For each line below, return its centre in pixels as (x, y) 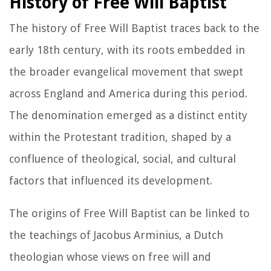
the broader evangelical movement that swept (126, 71)
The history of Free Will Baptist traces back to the (134, 28)
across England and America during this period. (128, 93)
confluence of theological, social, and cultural (122, 158)
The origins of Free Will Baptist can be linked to (129, 213)
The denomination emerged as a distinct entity (128, 115)
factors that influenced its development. (111, 180)
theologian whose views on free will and (110, 256)
